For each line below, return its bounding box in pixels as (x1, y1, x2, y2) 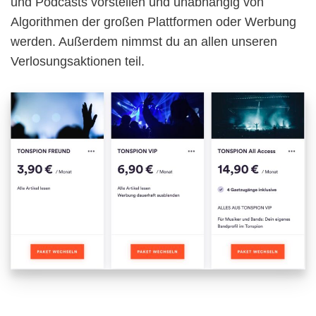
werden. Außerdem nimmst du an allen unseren (11, 35, 277, 49)
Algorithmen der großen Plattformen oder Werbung (11, 15, 296, 30)
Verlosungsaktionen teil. (11, 54, 145, 69)
